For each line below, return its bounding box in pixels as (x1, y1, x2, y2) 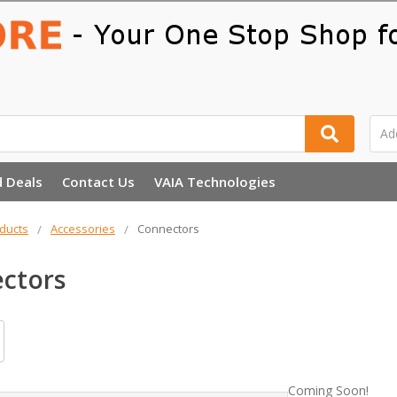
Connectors (136, 220, 199, 237)
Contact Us (61, 172, 135, 191)
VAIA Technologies (153, 172, 276, 191)
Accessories (50, 220, 115, 237)
